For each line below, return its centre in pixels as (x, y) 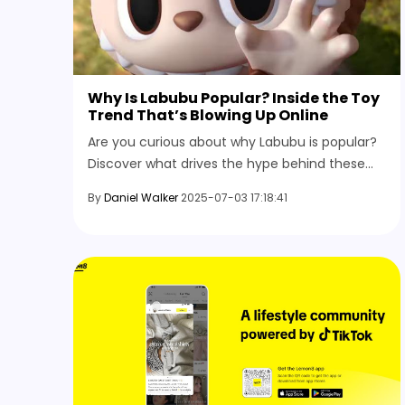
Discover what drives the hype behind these (226, 163)
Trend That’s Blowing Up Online (208, 115)
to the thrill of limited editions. (182, 207)
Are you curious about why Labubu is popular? (232, 141)
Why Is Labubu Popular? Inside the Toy (234, 98)
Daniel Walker (141, 197)
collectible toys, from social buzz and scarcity (232, 185)
